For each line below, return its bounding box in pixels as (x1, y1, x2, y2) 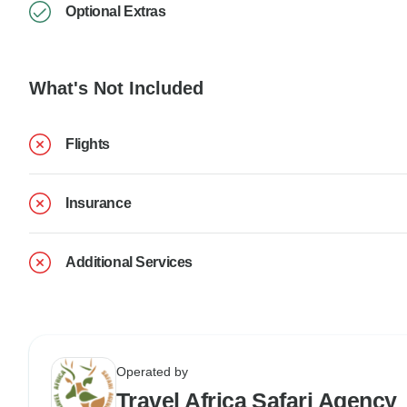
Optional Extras (65, 4, 166, 20)
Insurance (65, 194, 132, 211)
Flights (65, 135, 110, 152)
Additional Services (65, 253, 193, 270)
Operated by (116, 363, 188, 379)
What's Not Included (29, 78, 203, 99)
